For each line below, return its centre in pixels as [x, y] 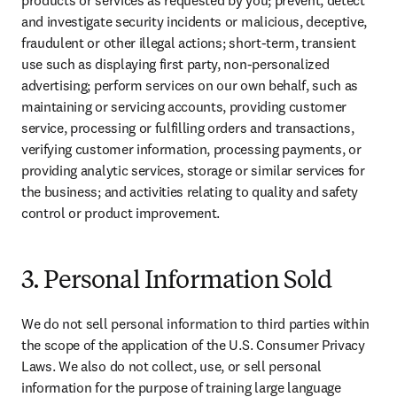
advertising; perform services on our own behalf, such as [190, 85]
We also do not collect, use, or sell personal [190, 366]
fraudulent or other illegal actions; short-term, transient [189, 43]
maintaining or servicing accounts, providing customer [184, 106]
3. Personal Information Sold [177, 282]
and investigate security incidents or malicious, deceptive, [195, 21]
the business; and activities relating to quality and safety [190, 191]
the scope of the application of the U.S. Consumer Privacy [193, 345]
